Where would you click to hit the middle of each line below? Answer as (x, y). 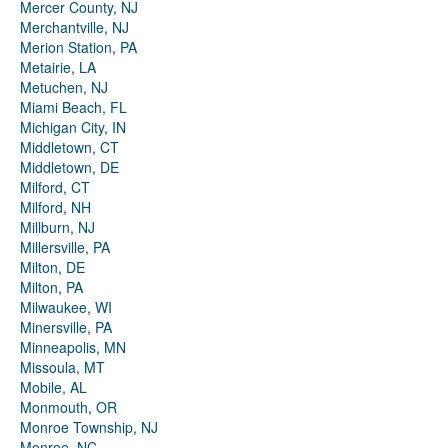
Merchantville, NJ (74, 27)
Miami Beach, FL (73, 107)
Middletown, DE (69, 167)
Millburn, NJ (57, 227)
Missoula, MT (62, 367)
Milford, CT (55, 187)
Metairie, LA (58, 67)
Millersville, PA (65, 247)
